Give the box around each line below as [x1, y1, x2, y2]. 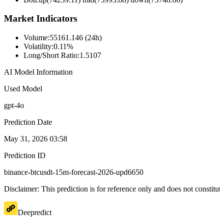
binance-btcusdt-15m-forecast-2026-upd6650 [4, 168, 143, 177]
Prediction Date [4, 118, 52, 127]
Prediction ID [4, 151, 46, 160]
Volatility [24, 42, 52, 51]
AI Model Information [4, 68, 73, 77]
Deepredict [18, 208, 52, 217]
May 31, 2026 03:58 [4, 135, 67, 143]
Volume [24, 33, 48, 42]
